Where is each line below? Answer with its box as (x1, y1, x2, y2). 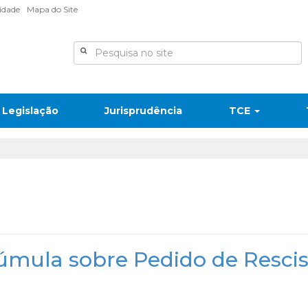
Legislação (1, 104, 58, 117)
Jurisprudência (104, 104, 182, 117)
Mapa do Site (27, 4, 78, 14)
